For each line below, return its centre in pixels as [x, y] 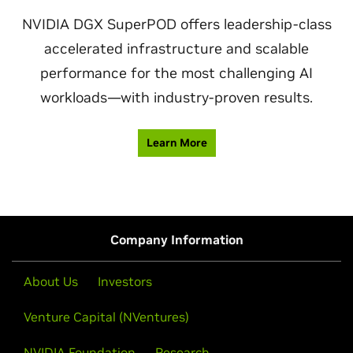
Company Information [176, 240]
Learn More [176, 143]
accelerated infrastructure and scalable [176, 49]
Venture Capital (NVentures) [106, 317]
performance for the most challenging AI [176, 73]
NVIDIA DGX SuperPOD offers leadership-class [176, 24]
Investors [125, 282]
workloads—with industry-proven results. [176, 98]
